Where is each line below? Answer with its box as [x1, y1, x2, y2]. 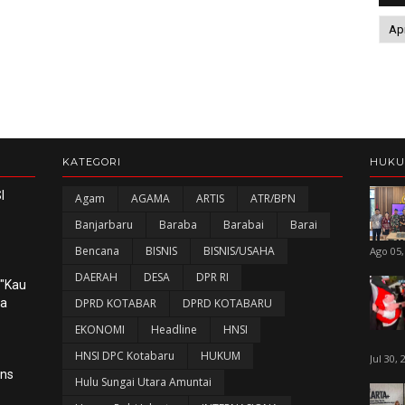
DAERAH [74, 269, 118, 285]
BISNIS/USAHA [202, 243, 275, 259]
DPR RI [195, 269, 229, 285]
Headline [150, 322, 197, 337]
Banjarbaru [74, 217, 133, 232]
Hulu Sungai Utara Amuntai [74, 374, 212, 390]
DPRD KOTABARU [182, 296, 272, 311]
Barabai [222, 217, 264, 232]
